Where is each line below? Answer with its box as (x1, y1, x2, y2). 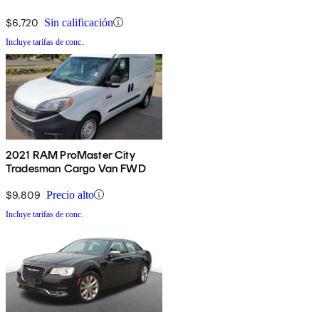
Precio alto (46, 188, 94, 201)
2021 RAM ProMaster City (6, 147, 135, 162)
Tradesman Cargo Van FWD (6, 161, 146, 175)
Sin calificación (44, 16, 113, 28)
